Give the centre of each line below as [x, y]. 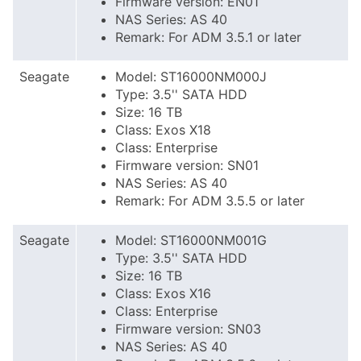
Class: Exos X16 [163, 293]
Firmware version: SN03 [188, 329]
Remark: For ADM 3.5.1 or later [208, 37]
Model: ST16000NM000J [191, 77]
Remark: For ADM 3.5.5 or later [210, 201]
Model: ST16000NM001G [191, 240]
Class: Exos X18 [163, 130]
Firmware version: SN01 [187, 165]
